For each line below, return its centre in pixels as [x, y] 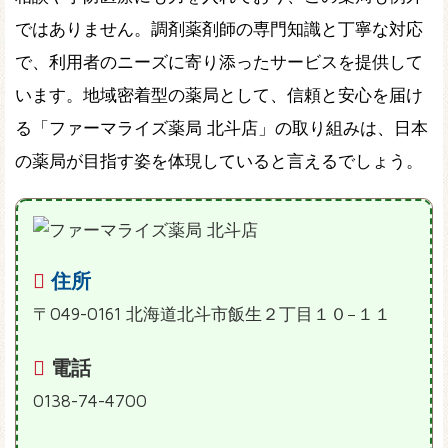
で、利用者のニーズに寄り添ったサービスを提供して [219, 61]
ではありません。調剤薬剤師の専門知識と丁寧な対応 [219, 28]
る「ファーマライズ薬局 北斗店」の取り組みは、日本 [221, 127]
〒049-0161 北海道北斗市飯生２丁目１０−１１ [212, 313]
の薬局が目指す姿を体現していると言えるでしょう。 [219, 160]
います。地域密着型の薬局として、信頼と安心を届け [219, 94]
